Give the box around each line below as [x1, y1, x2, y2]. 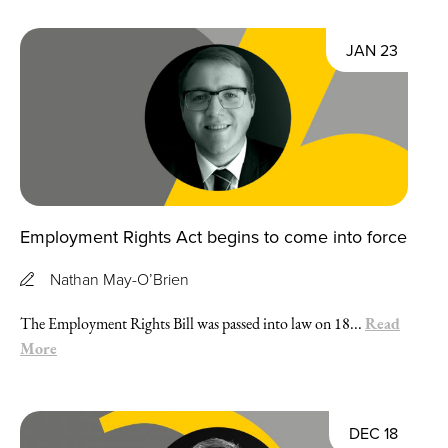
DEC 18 [349, 421, 398, 444]
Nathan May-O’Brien [50, 267, 189, 290]
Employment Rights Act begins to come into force [20, 223, 407, 249]
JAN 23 [346, 38, 398, 61]
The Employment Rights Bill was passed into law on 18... [20, 312, 365, 334]
